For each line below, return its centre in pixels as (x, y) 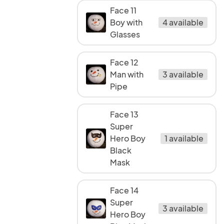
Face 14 (124, 190)
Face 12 (124, 62)
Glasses (125, 34)
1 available (184, 138)
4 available (183, 22)
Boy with (126, 22)
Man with (127, 74)
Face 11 (123, 10)
